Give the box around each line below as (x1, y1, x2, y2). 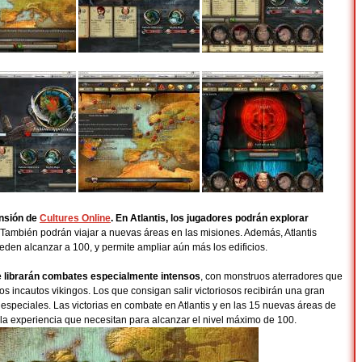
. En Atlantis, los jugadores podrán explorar (111, 213, 309, 224)
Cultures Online (40, 213, 111, 224)
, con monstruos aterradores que (200, 271, 343, 282)
